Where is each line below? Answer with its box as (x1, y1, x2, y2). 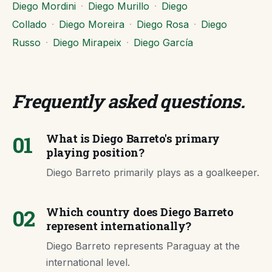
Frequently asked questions (12, 89, 240, 113)
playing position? (46, 145, 144, 160)
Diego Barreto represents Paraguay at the (46, 240, 240, 252)
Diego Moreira (59, 18, 124, 30)
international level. (46, 256, 130, 268)
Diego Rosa (137, 18, 189, 30)
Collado (12, 18, 47, 30)
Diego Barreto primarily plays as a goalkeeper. (46, 166, 259, 178)
